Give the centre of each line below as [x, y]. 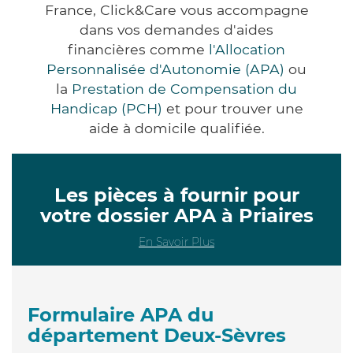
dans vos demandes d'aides [176, 29]
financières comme [138, 49]
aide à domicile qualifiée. [176, 128]
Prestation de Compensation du [184, 88]
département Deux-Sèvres [157, 335]
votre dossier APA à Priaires [176, 215]
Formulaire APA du [121, 314]
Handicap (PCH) [106, 108]
